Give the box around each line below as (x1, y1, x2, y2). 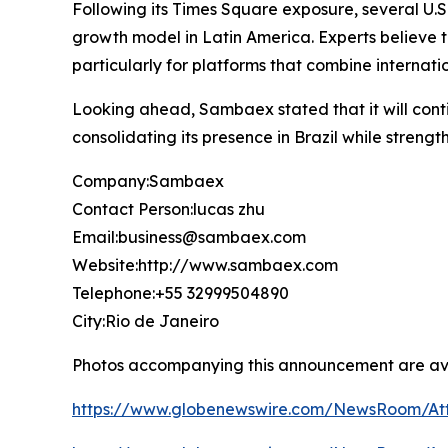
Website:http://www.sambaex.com (72, 254, 338, 275)
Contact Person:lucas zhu (72, 198, 265, 219)
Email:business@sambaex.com (72, 226, 306, 247)
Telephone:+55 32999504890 (72, 282, 289, 303)
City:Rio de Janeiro (72, 310, 219, 331)
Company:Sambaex (72, 170, 224, 191)
